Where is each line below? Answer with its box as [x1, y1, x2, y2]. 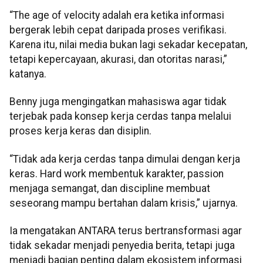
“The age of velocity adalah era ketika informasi [9, 9, 224, 22]
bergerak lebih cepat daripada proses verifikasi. [9, 24, 227, 36]
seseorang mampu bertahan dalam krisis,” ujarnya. [9, 197, 238, 209]
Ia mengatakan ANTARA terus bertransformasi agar [9, 225, 242, 237]
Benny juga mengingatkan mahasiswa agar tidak [9, 96, 227, 108]
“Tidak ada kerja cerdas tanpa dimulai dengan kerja [9, 153, 240, 165]
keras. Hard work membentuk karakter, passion [9, 167, 224, 180]
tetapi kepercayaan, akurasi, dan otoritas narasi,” [9, 53, 227, 66]
